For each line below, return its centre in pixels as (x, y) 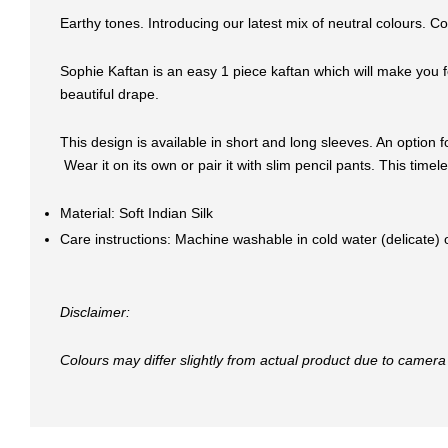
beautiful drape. (113, 93)
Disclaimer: (95, 312)
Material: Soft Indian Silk (136, 212)
